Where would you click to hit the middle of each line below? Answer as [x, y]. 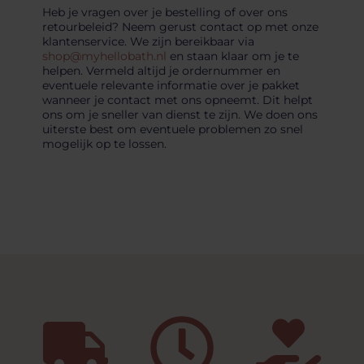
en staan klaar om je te [232, 56]
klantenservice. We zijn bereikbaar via [148, 42]
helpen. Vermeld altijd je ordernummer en [161, 71]
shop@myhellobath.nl [104, 56]
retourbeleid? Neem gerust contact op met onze [180, 27]
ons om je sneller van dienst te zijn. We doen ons [180, 115]
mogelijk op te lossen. [104, 144]
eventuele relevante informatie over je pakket [171, 86]
